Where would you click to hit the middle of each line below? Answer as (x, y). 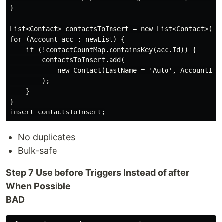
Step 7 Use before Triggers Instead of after (98, 173)
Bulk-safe (37, 150)
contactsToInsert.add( (67, 60)
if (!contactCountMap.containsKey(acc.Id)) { (103, 50)
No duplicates (47, 137)
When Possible (38, 186)
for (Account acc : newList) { (67, 39)
